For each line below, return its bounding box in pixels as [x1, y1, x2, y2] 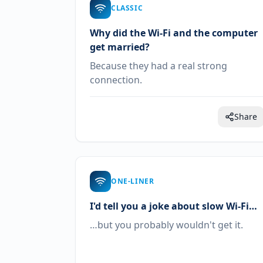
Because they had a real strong [90, 59, 227, 72]
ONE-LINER [111, 176, 154, 186]
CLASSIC [111, 3, 143, 13]
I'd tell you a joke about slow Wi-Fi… [90, 200, 257, 213]
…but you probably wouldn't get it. [90, 218, 243, 231]
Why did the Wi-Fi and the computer [90, 26, 258, 39]
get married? [90, 41, 150, 53]
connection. [90, 73, 142, 86]
